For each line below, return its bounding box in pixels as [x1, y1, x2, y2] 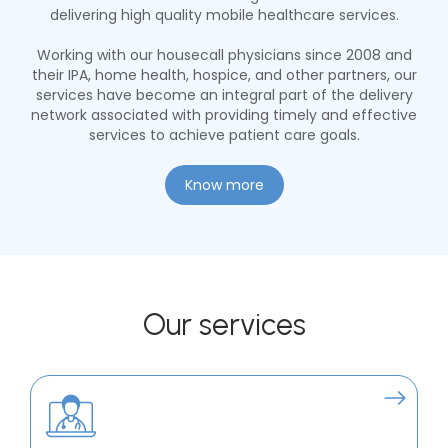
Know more [184, 175, 264, 196]
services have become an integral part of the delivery [35, 85, 413, 106]
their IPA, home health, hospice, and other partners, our [31, 65, 417, 86]
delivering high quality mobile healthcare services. [49, 5, 399, 26]
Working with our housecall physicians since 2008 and [36, 45, 412, 66]
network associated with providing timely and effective [31, 105, 417, 126]
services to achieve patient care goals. [88, 125, 360, 146]
